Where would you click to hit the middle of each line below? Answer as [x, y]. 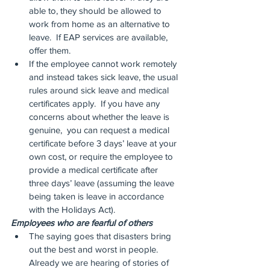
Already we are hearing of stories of [100, 262]
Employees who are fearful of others [82, 223]
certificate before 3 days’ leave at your [104, 143]
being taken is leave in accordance [98, 196]
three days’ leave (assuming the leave [103, 183]
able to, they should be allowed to [96, 11]
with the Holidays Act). [72, 209]
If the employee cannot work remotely [104, 64]
